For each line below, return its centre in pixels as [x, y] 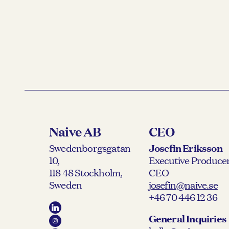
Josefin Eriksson [185, 147]
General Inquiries [188, 219]
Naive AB [75, 131]
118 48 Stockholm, [86, 172]
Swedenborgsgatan [90, 147]
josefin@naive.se [183, 184]
